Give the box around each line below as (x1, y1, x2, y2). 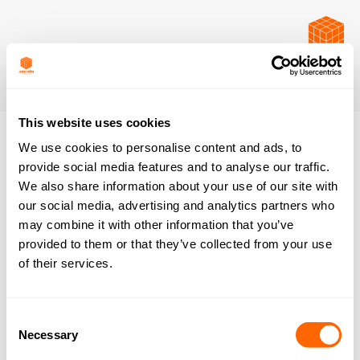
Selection (6, 330, 55, 345)
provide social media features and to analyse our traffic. (18, 159, 330, 174)
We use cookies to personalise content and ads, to (18, 140, 302, 154)
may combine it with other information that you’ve (18, 217, 294, 231)
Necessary (18, 327, 78, 342)
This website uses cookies (18, 115, 171, 129)
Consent (6, 311, 51, 325)
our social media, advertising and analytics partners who (18, 198, 334, 212)
